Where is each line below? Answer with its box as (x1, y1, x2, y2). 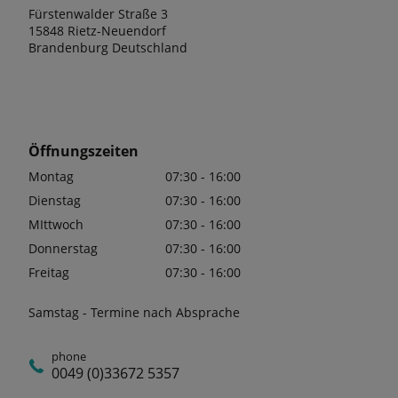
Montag (28, 167, 74, 185)
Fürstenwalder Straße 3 (28, 4, 168, 22)
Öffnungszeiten (28, 140, 139, 161)
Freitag (28, 263, 69, 281)
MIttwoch (28, 215, 84, 233)
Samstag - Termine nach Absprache (28, 303, 240, 321)
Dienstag (28, 191, 81, 209)
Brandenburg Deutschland (28, 38, 187, 56)
